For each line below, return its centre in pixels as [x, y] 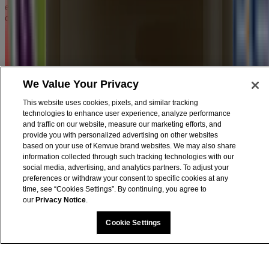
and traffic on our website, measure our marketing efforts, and [122, 124]
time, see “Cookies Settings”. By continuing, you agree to [114, 189]
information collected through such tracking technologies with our [128, 156]
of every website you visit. [55, 17]
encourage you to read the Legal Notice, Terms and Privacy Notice [131, 7]
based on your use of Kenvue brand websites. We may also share [129, 146]
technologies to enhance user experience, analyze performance [126, 113]
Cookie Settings [134, 223]
